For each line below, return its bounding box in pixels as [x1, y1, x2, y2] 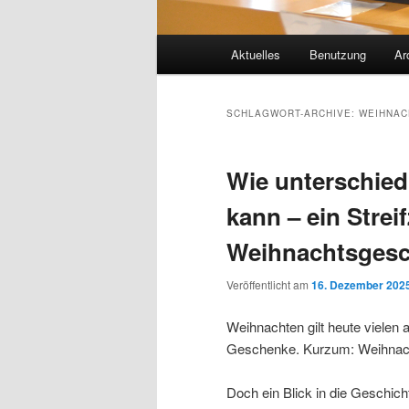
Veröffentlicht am [226, 277, 311, 293]
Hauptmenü [157, 36, 226, 56]
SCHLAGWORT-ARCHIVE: [226, 107, 359, 121]
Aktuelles [231, 46, 281, 64]
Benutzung [309, 46, 366, 64]
